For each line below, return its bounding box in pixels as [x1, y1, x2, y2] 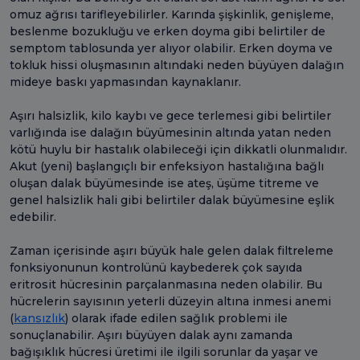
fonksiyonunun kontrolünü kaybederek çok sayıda [10, 260, 302, 275]
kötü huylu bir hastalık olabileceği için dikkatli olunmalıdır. [10, 141, 347, 157]
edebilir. [10, 209, 59, 224]
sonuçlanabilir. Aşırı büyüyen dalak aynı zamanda [10, 327, 292, 342]
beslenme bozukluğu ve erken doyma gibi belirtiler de [10, 23, 325, 39]
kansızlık [14, 310, 65, 325]
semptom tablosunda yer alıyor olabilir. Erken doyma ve [10, 40, 333, 55]
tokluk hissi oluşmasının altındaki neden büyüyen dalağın [10, 57, 344, 72]
